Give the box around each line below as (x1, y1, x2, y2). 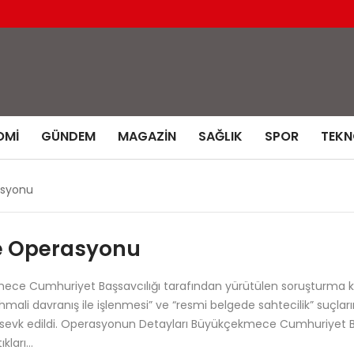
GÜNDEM (41, 126, 96, 145)
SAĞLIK (198, 126, 243, 145)
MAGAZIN (118, 126, 176, 145)
